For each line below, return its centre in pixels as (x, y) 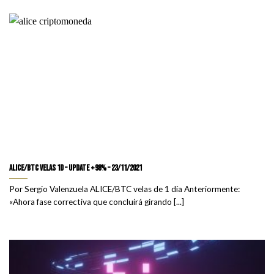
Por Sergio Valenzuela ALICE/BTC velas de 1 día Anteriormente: (124, 189)
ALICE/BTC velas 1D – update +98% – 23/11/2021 (76, 168)
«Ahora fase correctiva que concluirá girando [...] (97, 202)
